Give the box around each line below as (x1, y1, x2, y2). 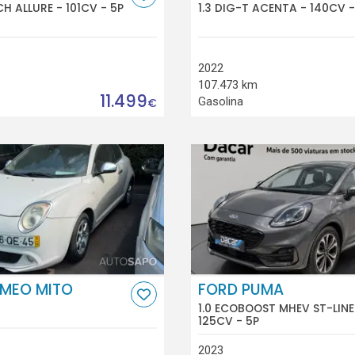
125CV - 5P (197, 312, 259, 329)
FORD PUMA (197, 279, 284, 301)
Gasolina (197, 94, 243, 109)
